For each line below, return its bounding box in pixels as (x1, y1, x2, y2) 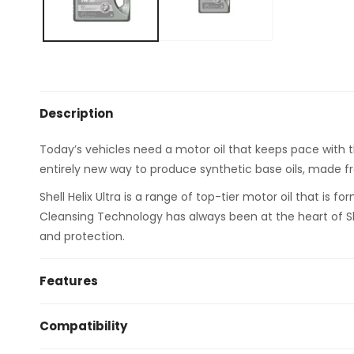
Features (40, 272, 98, 289)
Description (40, 104, 113, 122)
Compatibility (40, 317, 127, 334)
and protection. (40, 228, 125, 244)
